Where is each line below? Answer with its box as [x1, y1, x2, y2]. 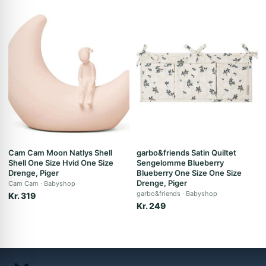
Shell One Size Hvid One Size [8, 158, 113, 167]
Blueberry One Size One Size [137, 168, 242, 178]
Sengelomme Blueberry [137, 158, 224, 167]
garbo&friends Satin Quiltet [137, 148, 236, 157]
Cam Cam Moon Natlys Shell [8, 148, 112, 157]
